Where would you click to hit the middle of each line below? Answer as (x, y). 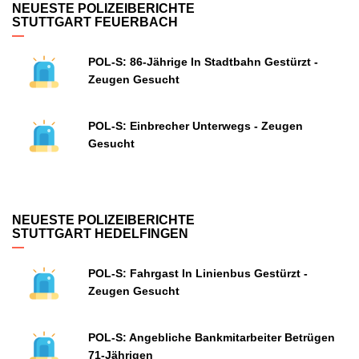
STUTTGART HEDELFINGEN (100, 234)
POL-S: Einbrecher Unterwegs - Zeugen (196, 126)
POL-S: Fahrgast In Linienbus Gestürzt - (198, 273)
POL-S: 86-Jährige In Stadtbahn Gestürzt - (203, 62)
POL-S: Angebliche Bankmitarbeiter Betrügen (212, 337)
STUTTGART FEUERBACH (95, 22)
